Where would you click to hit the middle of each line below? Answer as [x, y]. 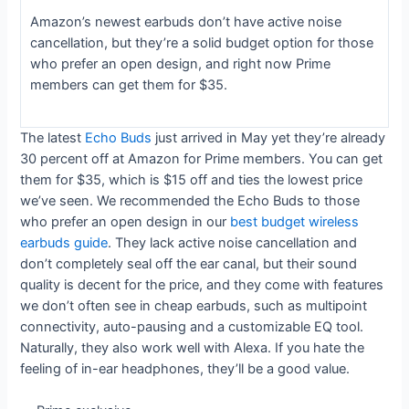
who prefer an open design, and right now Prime [180, 63]
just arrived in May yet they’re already [269, 138]
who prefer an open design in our [126, 222]
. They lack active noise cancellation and [233, 243]
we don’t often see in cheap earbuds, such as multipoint [194, 306]
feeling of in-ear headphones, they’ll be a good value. [189, 369]
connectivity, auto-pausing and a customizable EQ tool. [192, 327]
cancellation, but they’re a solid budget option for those [201, 42]
